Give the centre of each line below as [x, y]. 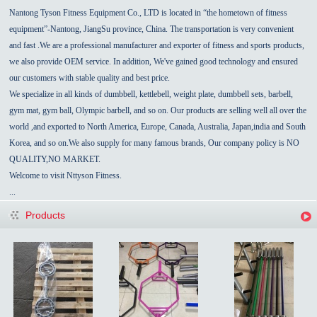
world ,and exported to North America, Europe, [90, 126]
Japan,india [251, 126]
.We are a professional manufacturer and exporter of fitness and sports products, [170, 45]
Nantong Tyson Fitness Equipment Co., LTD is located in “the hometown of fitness [149, 12]
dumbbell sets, [241, 94]
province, [128, 29]
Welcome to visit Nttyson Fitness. [67, 175]
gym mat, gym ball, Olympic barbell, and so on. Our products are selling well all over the [158, 110]
